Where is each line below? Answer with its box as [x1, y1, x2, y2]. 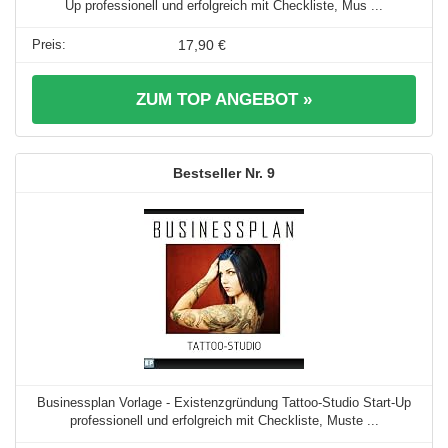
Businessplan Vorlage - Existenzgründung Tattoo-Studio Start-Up [37, 395, 411, 411]
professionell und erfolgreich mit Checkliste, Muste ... [69, 413, 379, 429]
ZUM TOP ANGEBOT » [136, 90, 312, 110]
